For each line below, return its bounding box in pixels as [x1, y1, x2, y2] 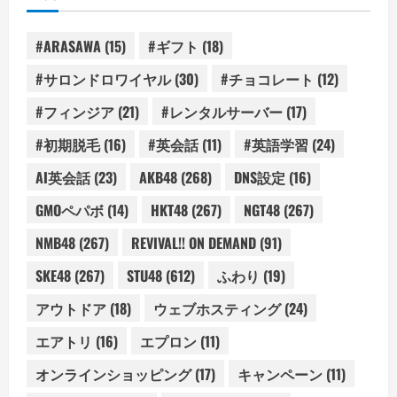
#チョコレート [221, 67, 314, 90]
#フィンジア [35, 100, 114, 122]
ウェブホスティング [153, 297, 281, 319]
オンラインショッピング [35, 362, 191, 385]
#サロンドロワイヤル [35, 67, 171, 90]
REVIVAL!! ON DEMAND [131, 231, 256, 253]
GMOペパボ [35, 198, 104, 221]
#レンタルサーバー [161, 100, 283, 122]
